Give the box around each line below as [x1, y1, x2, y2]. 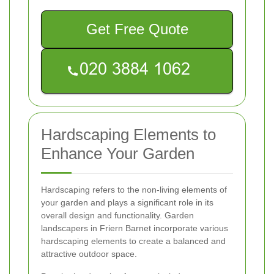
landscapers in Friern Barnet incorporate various [41, 223, 228, 234]
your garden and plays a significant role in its [41, 198, 213, 208]
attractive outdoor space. [41, 249, 137, 259]
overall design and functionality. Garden [41, 210, 194, 221]
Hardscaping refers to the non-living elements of [41, 185, 227, 195]
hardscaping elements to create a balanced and [41, 236, 226, 246]
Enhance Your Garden [41, 144, 194, 163]
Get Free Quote [86, 21, 188, 38]
